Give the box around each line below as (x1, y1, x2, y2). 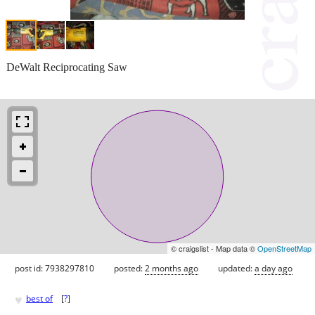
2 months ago (145, 262, 198, 274)
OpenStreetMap (257, 242, 311, 254)
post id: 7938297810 (15, 262, 94, 274)
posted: (114, 262, 145, 274)
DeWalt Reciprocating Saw (6, 60, 127, 73)
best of (26, 292, 53, 305)
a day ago (255, 262, 292, 274)
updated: (218, 262, 255, 274)
